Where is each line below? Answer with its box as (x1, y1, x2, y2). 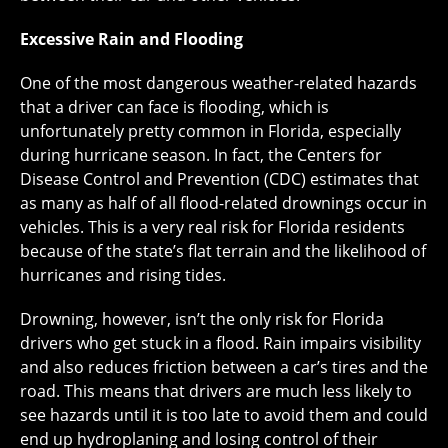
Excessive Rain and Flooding (20, 28, 243, 51)
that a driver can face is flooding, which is (20, 96, 329, 119)
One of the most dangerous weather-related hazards (20, 72, 417, 95)
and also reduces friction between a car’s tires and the (20, 356, 428, 379)
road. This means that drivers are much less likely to (20, 380, 412, 403)
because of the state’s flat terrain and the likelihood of (20, 240, 426, 263)
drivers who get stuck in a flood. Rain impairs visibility (20, 332, 421, 355)
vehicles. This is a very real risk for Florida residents (20, 216, 405, 239)
